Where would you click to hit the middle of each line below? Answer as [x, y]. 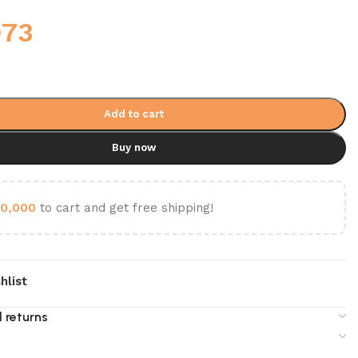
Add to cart [134, 113]
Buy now [134, 147]
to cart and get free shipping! [124, 207]
